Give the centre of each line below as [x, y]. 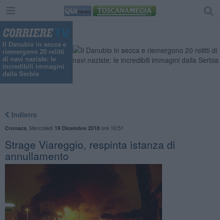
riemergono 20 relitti [33, 52]
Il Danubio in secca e [34, 44]
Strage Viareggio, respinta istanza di [90, 144]
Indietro [23, 114]
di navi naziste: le [29, 59]
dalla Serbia [21, 74]
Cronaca [15, 128]
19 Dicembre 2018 [77, 128]
